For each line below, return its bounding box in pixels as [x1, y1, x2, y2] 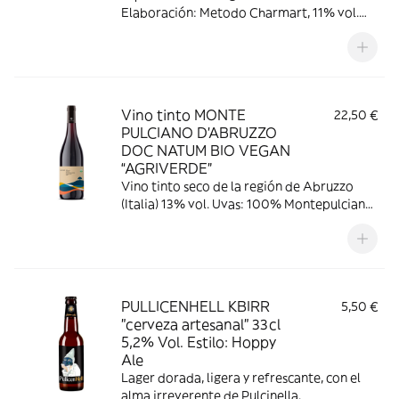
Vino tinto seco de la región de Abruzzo [121, 178, 354, 194]
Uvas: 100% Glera [121, 22, 226, 38]
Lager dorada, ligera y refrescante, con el [121, 370, 361, 386]
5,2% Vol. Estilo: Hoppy [121, 333, 276, 351]
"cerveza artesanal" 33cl [121, 315, 281, 333]
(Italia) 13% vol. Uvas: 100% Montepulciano [121, 196, 373, 212]
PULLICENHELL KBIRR [121, 297, 270, 315]
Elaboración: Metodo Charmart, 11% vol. [121, 4, 359, 20]
